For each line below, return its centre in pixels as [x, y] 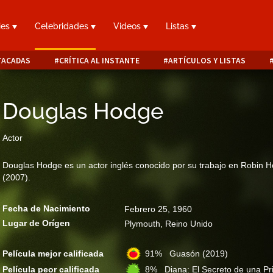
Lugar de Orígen [36, 223]
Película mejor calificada [53, 253]
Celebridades [63, 27]
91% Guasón [174, 253]
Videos [129, 27]
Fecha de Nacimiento [46, 208]
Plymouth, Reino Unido [168, 224]
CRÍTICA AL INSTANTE [99, 61]
